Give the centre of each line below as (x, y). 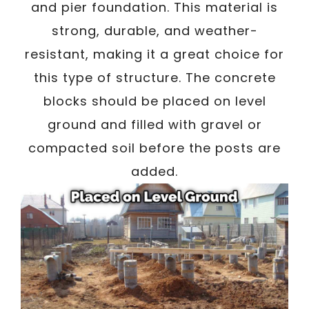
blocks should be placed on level (154, 101)
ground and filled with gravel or (154, 124)
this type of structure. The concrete (154, 77)
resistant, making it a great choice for (154, 54)
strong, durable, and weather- (154, 30)
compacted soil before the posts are (154, 148)
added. (154, 171)
